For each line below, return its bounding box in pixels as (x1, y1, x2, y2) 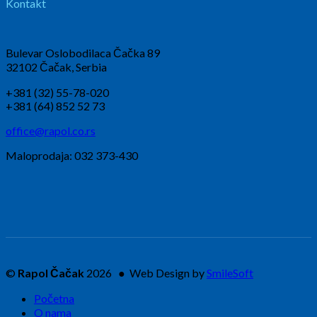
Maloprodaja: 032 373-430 (6, 149, 138, 163)
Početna (34, 292, 74, 306)
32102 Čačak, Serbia (6, 60, 107, 74)
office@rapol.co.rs (6, 124, 96, 138)
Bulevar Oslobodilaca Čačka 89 (6, 46, 160, 60)
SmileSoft (207, 266, 253, 280)
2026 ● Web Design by (84, 266, 207, 280)
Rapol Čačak (18, 266, 84, 280)
